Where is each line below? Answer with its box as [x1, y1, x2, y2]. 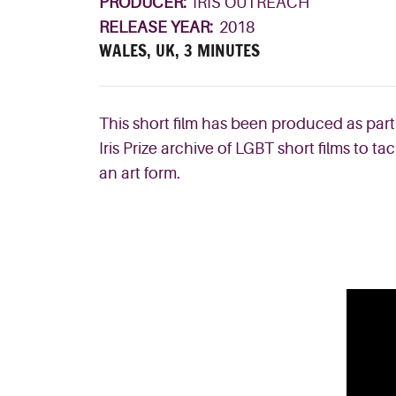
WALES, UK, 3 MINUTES [99, 39, 260, 63]
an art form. [99, 164, 180, 183]
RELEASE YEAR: [99, 19, 217, 37]
